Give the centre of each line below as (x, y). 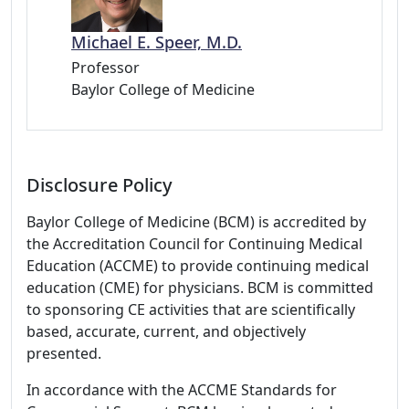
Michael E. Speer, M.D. (157, 42)
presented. (64, 353)
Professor (105, 67)
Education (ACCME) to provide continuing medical (198, 265)
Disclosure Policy (100, 184)
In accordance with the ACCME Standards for (182, 389)
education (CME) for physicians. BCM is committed (200, 287)
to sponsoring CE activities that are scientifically (191, 309)
